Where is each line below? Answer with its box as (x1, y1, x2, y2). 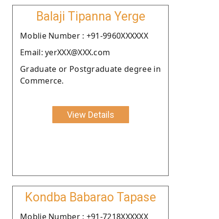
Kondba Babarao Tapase (25, 190, 156, 204)
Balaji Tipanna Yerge (36, 9, 145, 23)
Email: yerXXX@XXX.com (20, 46, 110, 58)
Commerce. (20, 75, 64, 86)
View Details (66, 109, 114, 120)
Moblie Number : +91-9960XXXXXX (20, 30, 148, 41)
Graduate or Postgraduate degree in (20, 63, 161, 74)
